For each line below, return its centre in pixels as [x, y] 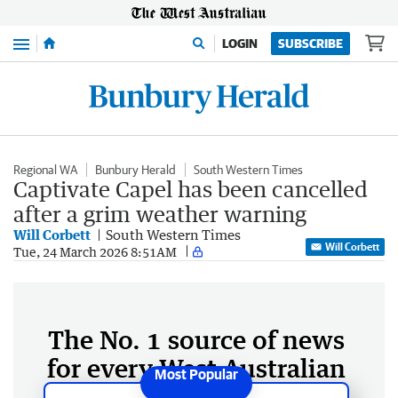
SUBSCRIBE [310, 44]
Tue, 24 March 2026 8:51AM [95, 251]
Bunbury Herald [135, 170]
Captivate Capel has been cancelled [191, 189]
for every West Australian [196, 368]
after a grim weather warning [160, 214]
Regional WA [45, 170]
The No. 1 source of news [196, 339]
